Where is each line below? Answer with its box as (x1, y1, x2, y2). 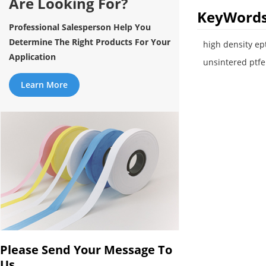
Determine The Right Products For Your (9, 36, 170, 48)
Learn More (21, 79, 68, 91)
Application (9, 51, 56, 63)
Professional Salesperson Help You (9, 21, 151, 33)
